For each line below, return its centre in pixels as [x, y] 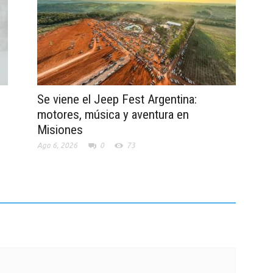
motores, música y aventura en [113, 115]
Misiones [60, 130]
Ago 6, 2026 [57, 146]
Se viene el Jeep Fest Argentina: [117, 100]
